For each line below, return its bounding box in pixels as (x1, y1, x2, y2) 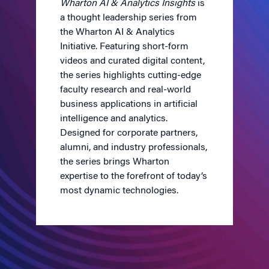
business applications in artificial (60, 100, 198, 109)
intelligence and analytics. (60, 114, 168, 124)
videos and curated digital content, (60, 56, 205, 66)
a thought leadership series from (60, 13, 197, 23)
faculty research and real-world (60, 85, 191, 95)
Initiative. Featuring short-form (60, 42, 189, 52)
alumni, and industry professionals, (60, 143, 207, 153)
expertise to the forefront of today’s (60, 172, 207, 181)
